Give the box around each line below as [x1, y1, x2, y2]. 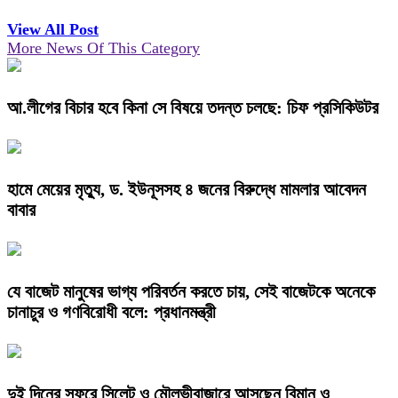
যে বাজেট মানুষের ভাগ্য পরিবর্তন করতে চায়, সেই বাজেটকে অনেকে [7, 282, 375, 302]
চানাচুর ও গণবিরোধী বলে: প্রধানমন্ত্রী [7, 302, 216, 322]
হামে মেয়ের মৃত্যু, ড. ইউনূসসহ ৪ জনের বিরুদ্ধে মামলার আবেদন [7, 179, 366, 200]
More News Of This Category [7, 39, 200, 58]
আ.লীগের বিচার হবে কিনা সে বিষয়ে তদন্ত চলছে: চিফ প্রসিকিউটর [7, 98, 378, 118]
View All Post [7, 20, 99, 39]
